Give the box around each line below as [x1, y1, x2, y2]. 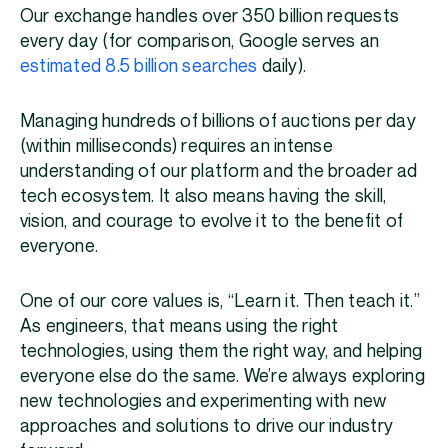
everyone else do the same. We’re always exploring [20, 366, 425, 386]
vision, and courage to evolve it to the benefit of [20, 211, 404, 231]
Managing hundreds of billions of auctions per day [20, 111, 416, 131]
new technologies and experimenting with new [20, 391, 387, 411]
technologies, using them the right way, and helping [20, 341, 423, 361]
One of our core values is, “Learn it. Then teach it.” [20, 291, 420, 311]
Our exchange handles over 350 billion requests [20, 6, 400, 26]
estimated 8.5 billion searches [20, 56, 262, 76]
